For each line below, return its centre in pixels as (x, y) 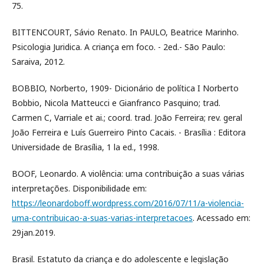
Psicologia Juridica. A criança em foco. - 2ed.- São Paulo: (118, 47)
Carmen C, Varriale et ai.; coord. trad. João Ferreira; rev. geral (127, 117)
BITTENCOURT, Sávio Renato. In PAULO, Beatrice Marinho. (125, 32)
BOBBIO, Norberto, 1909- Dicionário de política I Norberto (125, 88)
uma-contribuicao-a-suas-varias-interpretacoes (102, 217)
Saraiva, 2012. (38, 61)
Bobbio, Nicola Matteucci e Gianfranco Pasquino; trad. (116, 103)
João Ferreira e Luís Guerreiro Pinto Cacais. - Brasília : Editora (129, 132)
